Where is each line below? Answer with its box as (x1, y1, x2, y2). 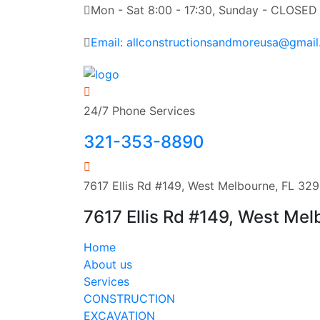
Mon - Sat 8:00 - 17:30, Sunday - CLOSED (91, 3, 317, 17)
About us (84, 256, 132, 271)
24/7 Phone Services (84, 103, 195, 118)
